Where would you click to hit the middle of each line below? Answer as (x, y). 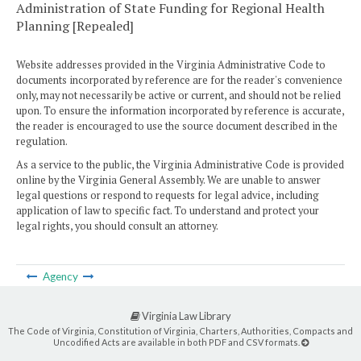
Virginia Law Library (185, 316)
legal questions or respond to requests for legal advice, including (168, 196)
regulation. (42, 142)
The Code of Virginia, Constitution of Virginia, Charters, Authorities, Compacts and (180, 330)
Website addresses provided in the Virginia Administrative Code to (171, 65)
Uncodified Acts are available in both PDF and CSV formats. (177, 342)
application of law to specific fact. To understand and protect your (168, 211)
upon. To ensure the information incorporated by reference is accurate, (180, 111)
